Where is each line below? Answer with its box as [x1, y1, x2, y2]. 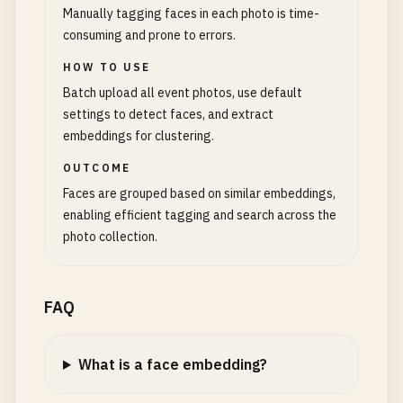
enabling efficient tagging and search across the [63, 207, 336, 223]
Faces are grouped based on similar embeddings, [63, 185, 336, 201]
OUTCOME [63, 161, 131, 175]
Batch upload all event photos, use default [63, 85, 302, 101]
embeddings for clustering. [63, 128, 214, 144]
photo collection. [63, 228, 157, 245]
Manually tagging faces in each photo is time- [63, 5, 319, 22]
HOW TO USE [63, 60, 151, 74]
